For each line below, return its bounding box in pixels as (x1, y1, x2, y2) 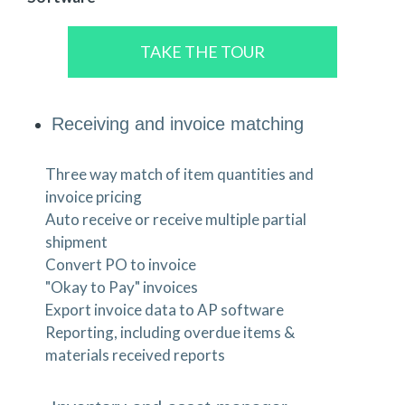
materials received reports (45, 345, 225, 365)
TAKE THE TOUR (140, 41, 265, 61)
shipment (45, 232, 108, 252)
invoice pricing (45, 187, 142, 207)
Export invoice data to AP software (45, 300, 284, 320)
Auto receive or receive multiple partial (45, 210, 306, 230)
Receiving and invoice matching (52, 114, 305, 135)
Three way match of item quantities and (45, 165, 314, 184)
